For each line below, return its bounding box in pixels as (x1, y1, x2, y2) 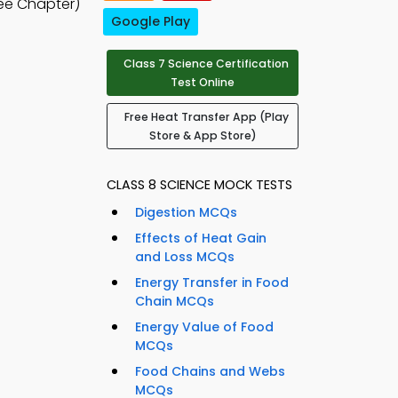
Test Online (171, 75, 235, 91)
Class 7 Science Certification (123, 56, 289, 72)
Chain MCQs (135, 292, 214, 311)
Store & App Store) (148, 128, 257, 144)
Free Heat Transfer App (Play (123, 109, 289, 125)
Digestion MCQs (135, 203, 237, 222)
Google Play (111, 12, 190, 31)
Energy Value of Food (135, 318, 274, 337)
